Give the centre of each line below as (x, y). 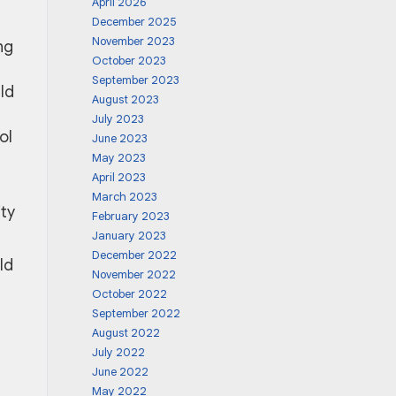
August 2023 (125, 99)
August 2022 (126, 333)
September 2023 (135, 80)
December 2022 (134, 255)
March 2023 (124, 197)
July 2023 (118, 119)
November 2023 (133, 41)
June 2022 (120, 372)
